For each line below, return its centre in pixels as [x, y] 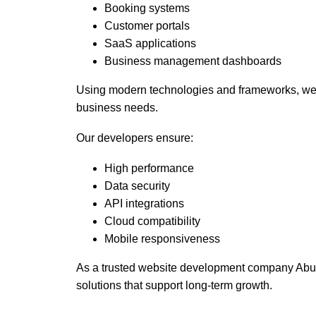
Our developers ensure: [135, 138]
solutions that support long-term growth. [175, 285]
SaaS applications [151, 44]
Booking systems [147, 8]
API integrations [145, 203]
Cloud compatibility [153, 221]
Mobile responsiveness [163, 238]
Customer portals [147, 26]
